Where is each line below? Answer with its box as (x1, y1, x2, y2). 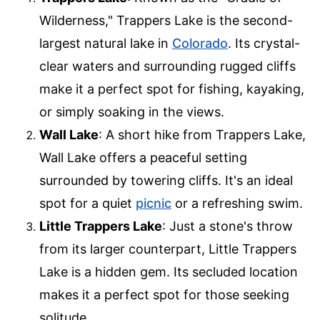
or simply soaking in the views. (39, 104, 224, 120)
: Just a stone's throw (162, 219, 293, 234)
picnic (136, 196, 171, 211)
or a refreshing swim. (171, 196, 303, 211)
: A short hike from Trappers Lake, (99, 127, 306, 143)
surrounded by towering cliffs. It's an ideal (39, 173, 293, 189)
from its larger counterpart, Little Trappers (39, 241, 296, 257)
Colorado (172, 36, 228, 51)
